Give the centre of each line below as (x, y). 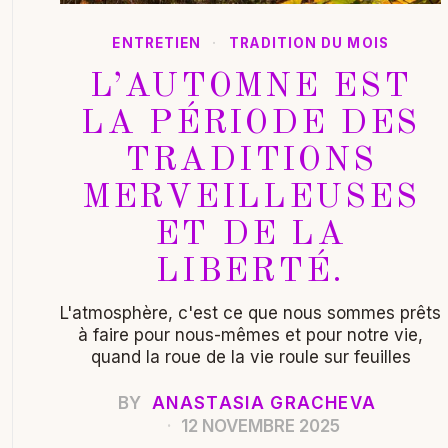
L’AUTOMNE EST (250, 86)
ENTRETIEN (157, 42)
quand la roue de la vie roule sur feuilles (250, 356)
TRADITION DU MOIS (309, 42)
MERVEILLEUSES (250, 197)
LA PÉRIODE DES (251, 123)
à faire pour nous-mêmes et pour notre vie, (251, 334)
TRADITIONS (251, 160)
